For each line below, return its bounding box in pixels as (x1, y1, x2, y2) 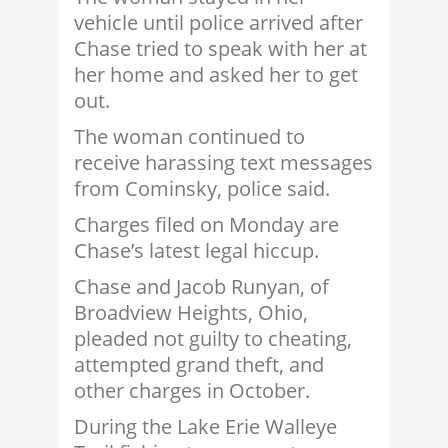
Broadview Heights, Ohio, (74, 299, 308, 327)
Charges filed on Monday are (74, 211, 339, 239)
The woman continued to (74, 123, 305, 151)
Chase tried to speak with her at (74, 35, 367, 63)
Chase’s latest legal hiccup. (74, 237, 319, 265)
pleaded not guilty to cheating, (74, 325, 352, 353)
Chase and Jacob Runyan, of (74, 273, 329, 301)
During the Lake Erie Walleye (74, 413, 337, 441)
